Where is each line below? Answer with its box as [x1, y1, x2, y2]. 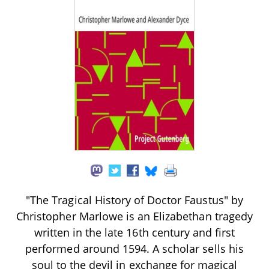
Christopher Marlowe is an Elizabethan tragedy [16, 208, 253, 223]
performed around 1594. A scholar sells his [25, 241, 244, 256]
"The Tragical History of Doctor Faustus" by [26, 192, 243, 207]
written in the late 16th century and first [34, 225, 235, 240]
